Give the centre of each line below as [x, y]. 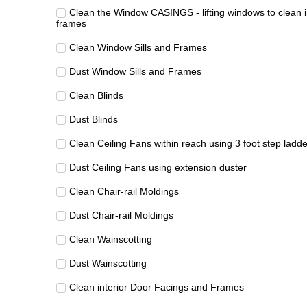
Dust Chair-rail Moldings [121, 216]
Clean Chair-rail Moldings [124, 192]
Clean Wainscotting [111, 240]
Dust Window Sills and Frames [135, 72]
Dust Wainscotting [108, 263]
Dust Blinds [94, 120]
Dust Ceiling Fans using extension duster [158, 168]
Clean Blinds [96, 96]
